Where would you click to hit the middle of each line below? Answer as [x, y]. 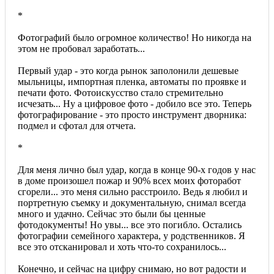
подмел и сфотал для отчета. [77, 125]
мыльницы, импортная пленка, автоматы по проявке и [132, 81]
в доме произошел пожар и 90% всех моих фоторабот [129, 180]
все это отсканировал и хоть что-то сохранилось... [122, 246]
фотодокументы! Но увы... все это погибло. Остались [130, 224]
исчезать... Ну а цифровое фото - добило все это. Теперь [135, 103]
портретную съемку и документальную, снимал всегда [132, 202]
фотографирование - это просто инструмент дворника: [132, 114]
